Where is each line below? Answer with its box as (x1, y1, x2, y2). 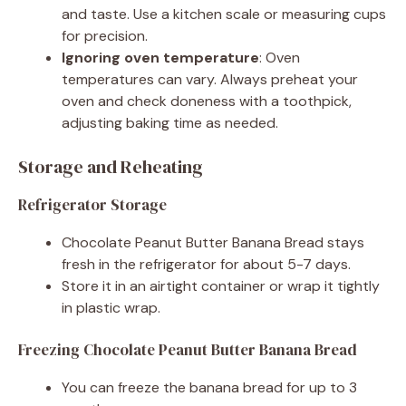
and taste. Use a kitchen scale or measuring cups (62, 4, 386, 24)
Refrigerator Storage (18, 193, 167, 216)
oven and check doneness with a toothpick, (62, 91, 352, 111)
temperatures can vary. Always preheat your (62, 69, 358, 89)
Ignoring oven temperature (62, 47, 259, 67)
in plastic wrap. (62, 297, 160, 317)
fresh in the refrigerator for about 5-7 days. (62, 254, 351, 274)
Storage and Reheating (18, 153, 203, 179)
